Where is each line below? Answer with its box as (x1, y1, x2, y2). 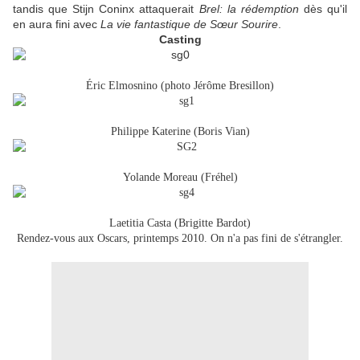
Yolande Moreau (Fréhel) (122, 171, 238, 184)
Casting (158, 33, 202, 47)
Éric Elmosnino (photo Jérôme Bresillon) (86, 80, 274, 92)
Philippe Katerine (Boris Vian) (110, 125, 250, 138)
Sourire (241, 18, 278, 31)
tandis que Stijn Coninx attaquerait (13, 2, 199, 16)
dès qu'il (298, 2, 348, 16)
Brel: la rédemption (198, 2, 299, 16)
